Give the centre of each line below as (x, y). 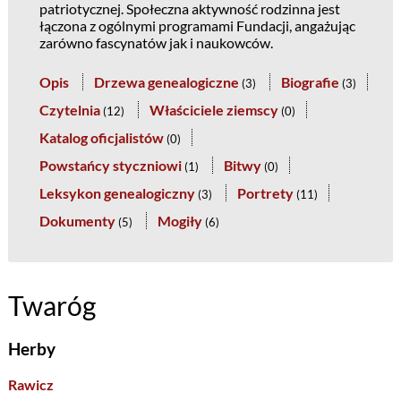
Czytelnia (69, 110)
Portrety (265, 193)
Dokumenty (77, 221)
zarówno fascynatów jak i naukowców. (156, 43)
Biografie (310, 82)
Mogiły (179, 221)
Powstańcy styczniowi (110, 165)
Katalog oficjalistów (101, 137)
